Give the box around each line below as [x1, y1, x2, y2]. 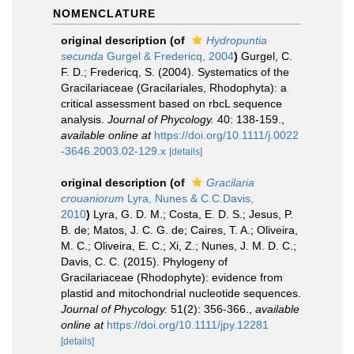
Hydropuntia [206, 34, 267, 47]
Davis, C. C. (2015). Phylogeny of [61, 255, 228, 268]
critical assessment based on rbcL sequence [61, 97, 282, 110]
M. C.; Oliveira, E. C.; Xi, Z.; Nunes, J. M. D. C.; [61, 239, 296, 252]
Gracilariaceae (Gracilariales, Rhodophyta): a [61, 81, 287, 94]
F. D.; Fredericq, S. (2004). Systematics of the [61, 66, 289, 78]
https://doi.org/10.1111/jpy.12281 [107, 318, 269, 331]
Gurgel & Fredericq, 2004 [104, 50, 234, 62]
